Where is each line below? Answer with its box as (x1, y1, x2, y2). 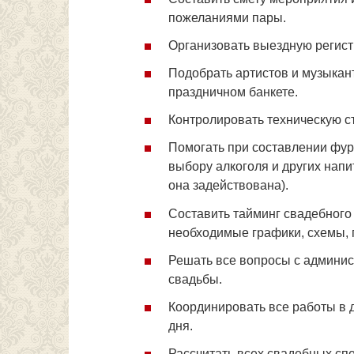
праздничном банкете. (168, 85, 298, 100)
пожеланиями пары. (168, 10, 286, 24)
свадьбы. (168, 272, 222, 286)
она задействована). (168, 179, 288, 193)
